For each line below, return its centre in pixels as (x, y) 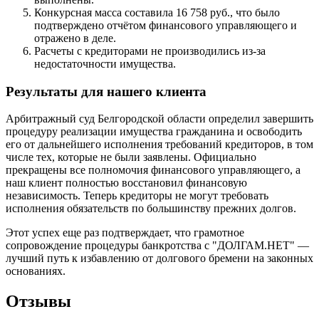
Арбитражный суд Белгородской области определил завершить (159, 119)
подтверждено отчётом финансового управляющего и (166, 25)
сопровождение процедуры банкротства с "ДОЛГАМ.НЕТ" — (157, 246)
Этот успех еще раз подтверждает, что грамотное (125, 233)
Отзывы (38, 302)
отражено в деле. (75, 38)
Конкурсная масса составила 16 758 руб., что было (157, 12)
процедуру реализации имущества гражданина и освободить (154, 132)
